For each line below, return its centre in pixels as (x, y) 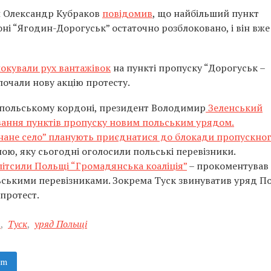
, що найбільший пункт (206, 13)
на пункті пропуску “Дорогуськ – (188, 68)
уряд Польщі (61, 224)
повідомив (127, 13)
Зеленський (234, 108)
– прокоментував (228, 166)
